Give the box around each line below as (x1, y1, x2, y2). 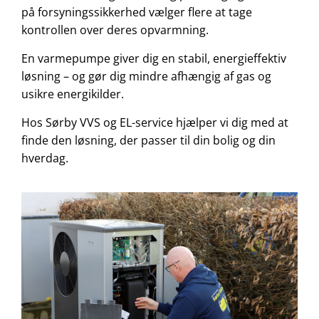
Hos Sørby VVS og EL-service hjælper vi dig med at (21, 115, 288, 131)
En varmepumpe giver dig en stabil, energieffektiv (21, 51, 286, 67)
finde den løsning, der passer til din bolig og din (21, 132, 276, 149)
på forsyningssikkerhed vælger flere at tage (21, 4, 252, 21)
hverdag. (21, 150, 68, 167)
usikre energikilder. (21, 86, 124, 103)
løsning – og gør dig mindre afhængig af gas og (21, 68, 271, 85)
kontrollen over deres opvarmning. (21, 22, 209, 38)
